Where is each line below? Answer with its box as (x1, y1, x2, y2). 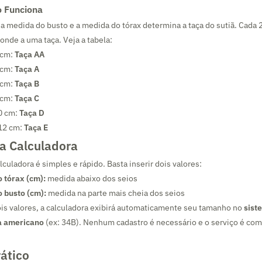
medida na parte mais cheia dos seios (46, 188, 185, 198)
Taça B (15, 78, 39, 89)
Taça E (24, 122, 48, 133)
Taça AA (15, 49, 44, 60)
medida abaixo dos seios (46, 173, 137, 184)
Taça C (15, 93, 39, 104)
